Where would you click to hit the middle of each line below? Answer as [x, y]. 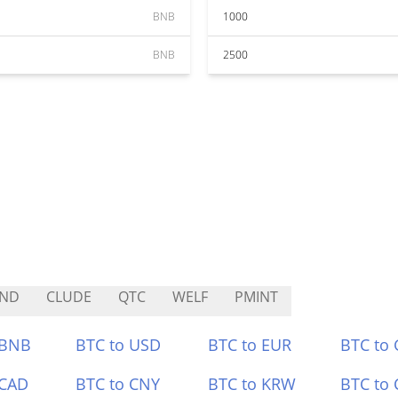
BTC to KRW [252, 384]
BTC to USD [119, 345]
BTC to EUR [250, 345]
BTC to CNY [118, 384]
